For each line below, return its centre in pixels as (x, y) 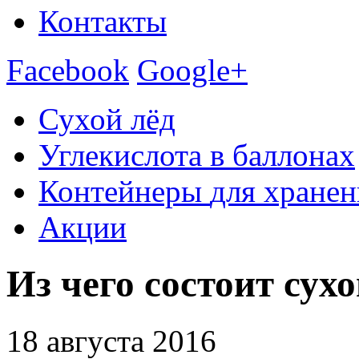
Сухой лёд (107, 119)
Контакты (103, 21)
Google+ (192, 70)
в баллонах (282, 155)
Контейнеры (124, 191)
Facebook (68, 70)
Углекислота (124, 155)
